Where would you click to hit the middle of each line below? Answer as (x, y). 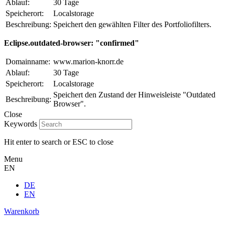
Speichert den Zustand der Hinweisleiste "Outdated (134, 94)
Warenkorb (22, 211)
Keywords (21, 124)
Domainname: (28, 61)
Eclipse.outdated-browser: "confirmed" (72, 43)
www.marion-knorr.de (88, 61)
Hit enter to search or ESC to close (59, 142)
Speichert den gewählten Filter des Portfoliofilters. (132, 24)
